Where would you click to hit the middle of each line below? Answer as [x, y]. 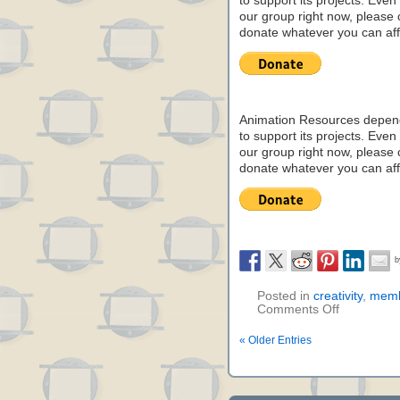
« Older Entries [275, 340]
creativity [338, 296]
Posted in [285, 296]
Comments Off [298, 309]
